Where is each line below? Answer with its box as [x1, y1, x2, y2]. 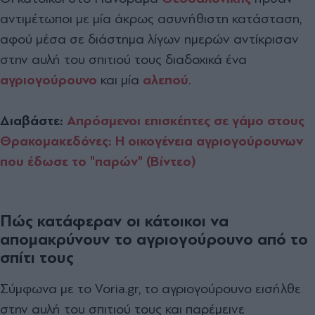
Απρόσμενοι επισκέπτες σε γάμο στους [67, 112, 304, 129]
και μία [101, 71, 143, 88]
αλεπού [143, 71, 188, 88]
